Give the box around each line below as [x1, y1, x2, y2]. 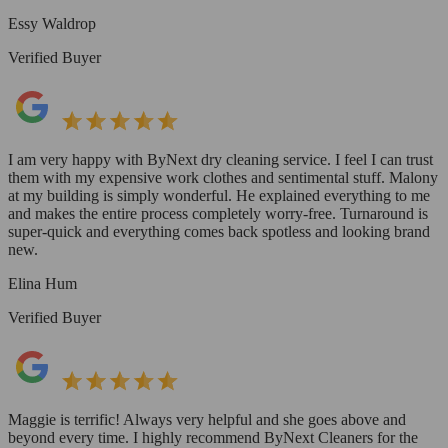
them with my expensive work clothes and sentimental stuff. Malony [8, 168, 438, 186]
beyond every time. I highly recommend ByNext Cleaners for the [8, 428, 418, 446]
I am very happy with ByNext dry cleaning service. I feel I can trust [8, 150, 433, 168]
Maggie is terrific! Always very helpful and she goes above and [8, 410, 406, 428]
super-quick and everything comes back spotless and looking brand [8, 222, 430, 240]
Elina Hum [8, 274, 77, 292]
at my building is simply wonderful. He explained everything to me [8, 186, 430, 204]
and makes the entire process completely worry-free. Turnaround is [8, 204, 428, 222]
